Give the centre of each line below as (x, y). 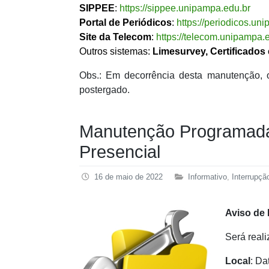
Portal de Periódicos (125, 23)
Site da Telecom (115, 37)
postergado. (104, 90)
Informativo (207, 177)
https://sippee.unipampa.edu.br (185, 8)
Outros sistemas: (116, 52)
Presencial (120, 152)
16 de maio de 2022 (128, 177)
